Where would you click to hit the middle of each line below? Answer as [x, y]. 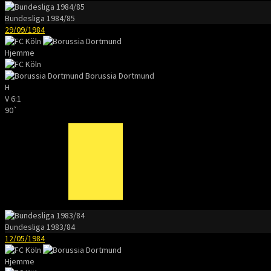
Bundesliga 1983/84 [40, 227]
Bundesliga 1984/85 [40, 18]
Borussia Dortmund [120, 75]
